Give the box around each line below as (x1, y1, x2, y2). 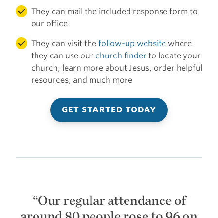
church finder (95, 51, 146, 61)
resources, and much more (31, 75, 132, 85)
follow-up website (98, 39, 166, 49)
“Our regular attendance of (32, 192, 186, 209)
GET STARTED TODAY (62, 105, 156, 115)
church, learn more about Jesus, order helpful (31, 63, 202, 73)
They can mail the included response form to (31, 7, 198, 17)
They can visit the (31, 39, 98, 49)
